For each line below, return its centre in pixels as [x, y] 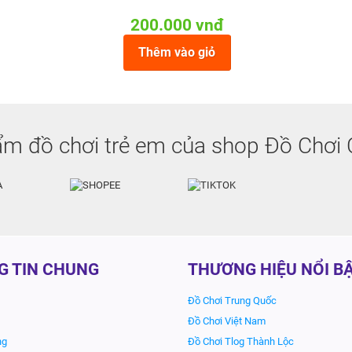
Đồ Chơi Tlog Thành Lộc [241, 341]
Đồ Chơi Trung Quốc [232, 301]
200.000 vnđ [177, 25]
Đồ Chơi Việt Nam [227, 321]
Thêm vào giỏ [176, 52]
